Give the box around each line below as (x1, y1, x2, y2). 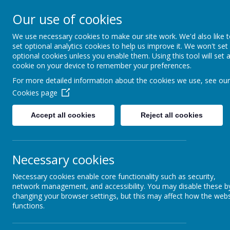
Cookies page (12, 88, 57, 98)
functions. (12, 201, 45, 210)
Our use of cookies (12, 10, 122, 28)
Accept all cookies (31, 111, 96, 119)
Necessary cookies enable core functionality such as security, (12, 171, 216, 181)
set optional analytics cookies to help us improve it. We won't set (12, 41, 228, 51)
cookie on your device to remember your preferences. (12, 61, 191, 70)
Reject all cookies (140, 111, 203, 119)
